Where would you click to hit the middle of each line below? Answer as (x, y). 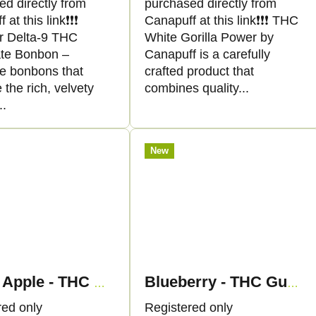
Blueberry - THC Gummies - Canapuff (293, 283)
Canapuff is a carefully (207, 55)
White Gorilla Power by (209, 38)
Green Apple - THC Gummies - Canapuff (99, 283)
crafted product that (199, 72)
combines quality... (197, 89)
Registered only (189, 307)
